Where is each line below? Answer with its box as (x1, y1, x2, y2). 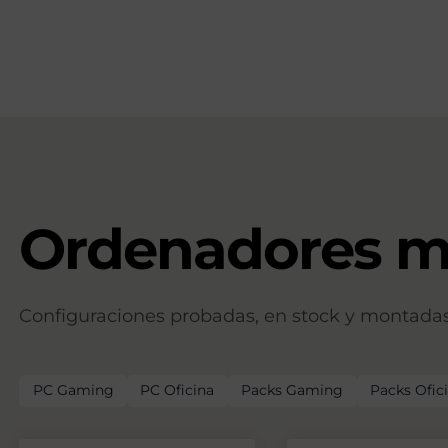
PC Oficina (140, 381, 215, 400)
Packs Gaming (241, 381, 344, 400)
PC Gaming (32, 381, 114, 400)
